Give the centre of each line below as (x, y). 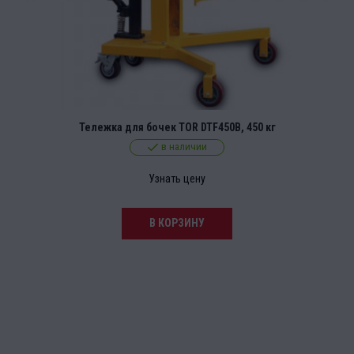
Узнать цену (177, 179)
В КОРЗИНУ (177, 223)
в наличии (184, 147)
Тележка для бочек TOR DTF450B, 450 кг (177, 128)
